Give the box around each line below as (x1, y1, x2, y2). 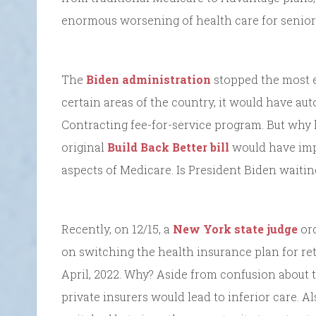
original (61, 139, 107, 154)
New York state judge (173, 221, 298, 236)
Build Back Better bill (107, 139, 229, 154)
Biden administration (86, 71, 211, 87)
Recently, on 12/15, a (61, 221, 173, 236)
